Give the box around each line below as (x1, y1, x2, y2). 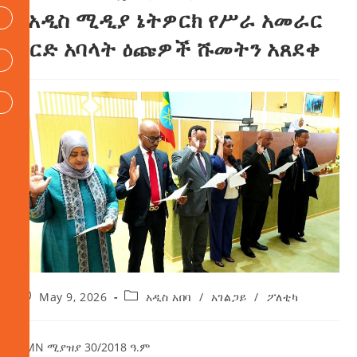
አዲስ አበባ (145, 289, 192, 305)
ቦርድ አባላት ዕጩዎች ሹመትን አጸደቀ (18, 34, 320, 64)
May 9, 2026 (39, 289, 108, 305)
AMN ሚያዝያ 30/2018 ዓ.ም (18, 339, 151, 355)
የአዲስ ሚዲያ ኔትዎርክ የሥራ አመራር (18, 6, 323, 35)
